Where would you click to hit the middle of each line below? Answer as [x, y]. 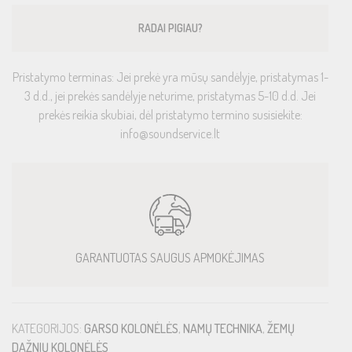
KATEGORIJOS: [48, 328]
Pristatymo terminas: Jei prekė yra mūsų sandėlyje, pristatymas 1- [170, 77]
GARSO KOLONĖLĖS [131, 328]
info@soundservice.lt [170, 134]
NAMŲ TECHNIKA [223, 328]
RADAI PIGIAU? [170, 28]
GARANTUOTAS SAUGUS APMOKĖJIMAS [170, 258]
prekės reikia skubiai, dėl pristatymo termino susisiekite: [170, 115]
